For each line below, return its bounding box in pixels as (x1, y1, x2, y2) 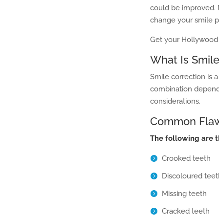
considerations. (150, 97, 200, 106)
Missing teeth (162, 189, 207, 198)
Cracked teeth (162, 207, 210, 216)
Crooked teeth (162, 154, 211, 163)
